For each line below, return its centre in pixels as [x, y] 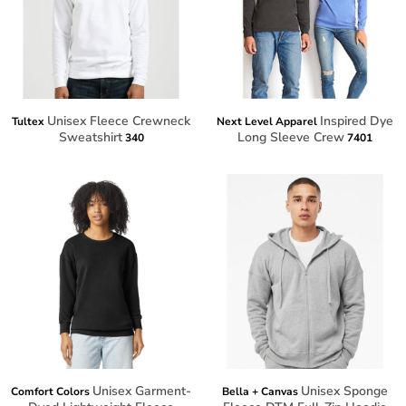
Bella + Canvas [260, 392]
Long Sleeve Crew [291, 138]
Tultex [28, 122]
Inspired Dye [357, 121]
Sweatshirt [90, 138]
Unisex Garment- [142, 391]
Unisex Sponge [344, 391]
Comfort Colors [50, 392]
